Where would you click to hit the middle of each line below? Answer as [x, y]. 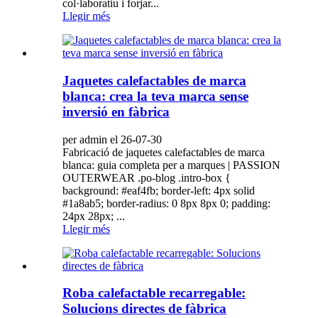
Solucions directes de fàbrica [144, 309]
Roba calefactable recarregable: [154, 293]
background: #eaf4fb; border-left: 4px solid [159, 190]
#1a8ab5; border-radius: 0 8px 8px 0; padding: [166, 203]
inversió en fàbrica [116, 111]
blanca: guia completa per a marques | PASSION [171, 165]
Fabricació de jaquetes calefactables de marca [164, 152]
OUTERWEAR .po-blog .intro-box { [147, 177]
